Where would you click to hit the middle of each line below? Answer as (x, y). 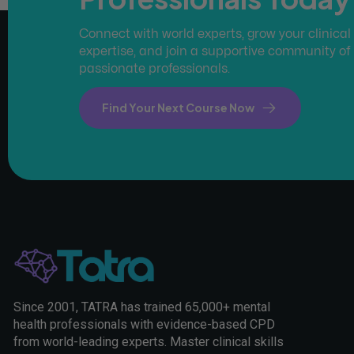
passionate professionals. (154, 68)
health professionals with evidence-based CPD (144, 325)
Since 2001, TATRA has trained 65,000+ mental (142, 307)
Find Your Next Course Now (179, 108)
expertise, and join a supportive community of (215, 51)
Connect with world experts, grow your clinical (215, 34)
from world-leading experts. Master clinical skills (149, 342)
